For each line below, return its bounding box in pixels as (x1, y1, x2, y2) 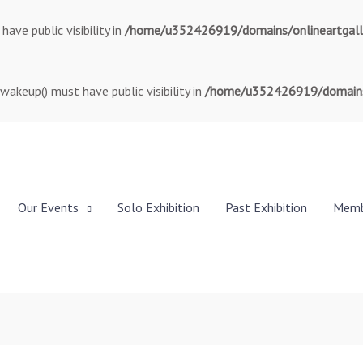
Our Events (18, 199, 79, 216)
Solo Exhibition (117, 199, 199, 216)
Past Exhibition (225, 199, 307, 216)
